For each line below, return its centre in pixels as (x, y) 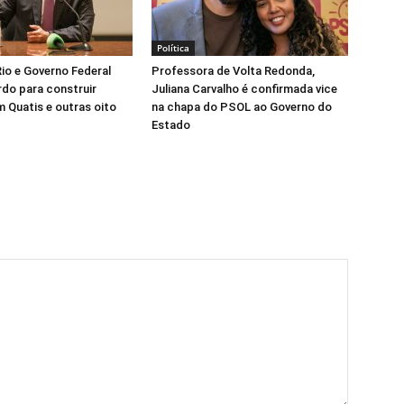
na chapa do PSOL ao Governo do (242, 107)
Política (173, 48)
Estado (171, 125)
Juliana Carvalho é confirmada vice (244, 89)
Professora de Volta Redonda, (233, 71)
